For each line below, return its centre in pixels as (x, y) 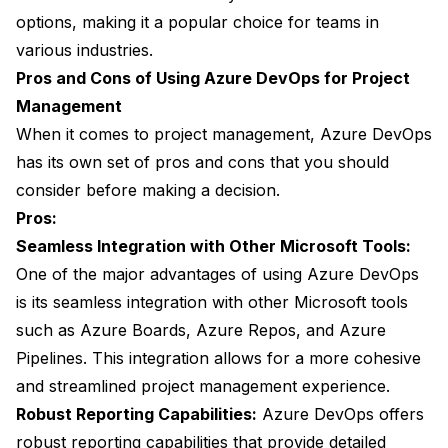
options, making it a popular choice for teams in (197, 22)
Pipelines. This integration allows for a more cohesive (218, 358)
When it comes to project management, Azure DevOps (224, 134)
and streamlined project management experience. (203, 386)
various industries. (84, 50)
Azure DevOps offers (340, 414)
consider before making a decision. (148, 190)
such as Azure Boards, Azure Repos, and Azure (201, 330)
